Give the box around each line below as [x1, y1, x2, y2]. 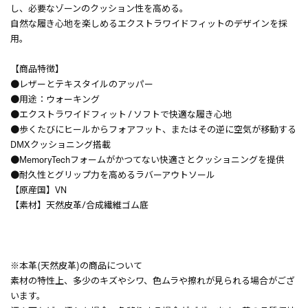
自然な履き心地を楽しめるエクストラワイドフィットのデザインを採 [10, 15, 287, 29]
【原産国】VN [10, 181, 67, 195]
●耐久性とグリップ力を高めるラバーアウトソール [10, 166, 215, 180]
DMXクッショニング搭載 [10, 136, 111, 150]
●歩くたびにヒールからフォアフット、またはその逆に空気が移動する [10, 121, 296, 135]
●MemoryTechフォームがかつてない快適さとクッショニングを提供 [10, 151, 285, 165]
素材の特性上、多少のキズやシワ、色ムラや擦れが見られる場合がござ [10, 272, 295, 286]
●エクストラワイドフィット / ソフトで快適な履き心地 [10, 106, 232, 120]
